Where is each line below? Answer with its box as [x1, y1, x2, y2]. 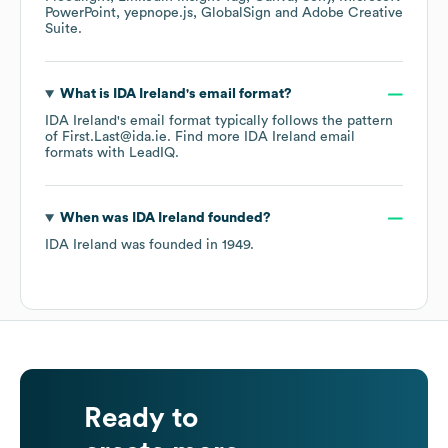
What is [59, 87, 113, 102]
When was [59, 211, 132, 226]
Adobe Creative [302, 6, 403, 21]
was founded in [117, 238, 222, 253]
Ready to [84, 404, 198, 433]
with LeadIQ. [93, 146, 179, 161]
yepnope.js [124, 6, 193, 21]
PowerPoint [45, 6, 116, 21]
